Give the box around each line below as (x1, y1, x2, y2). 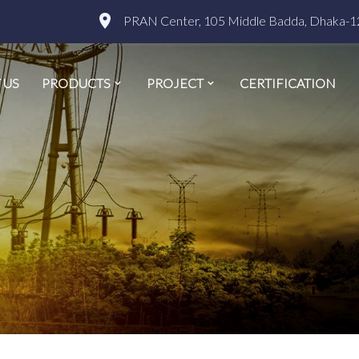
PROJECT (147, 75, 204, 91)
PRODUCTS (42, 75, 111, 91)
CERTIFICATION (240, 75, 336, 91)
